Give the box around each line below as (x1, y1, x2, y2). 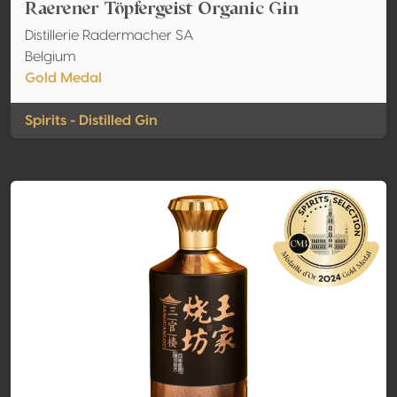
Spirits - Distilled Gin (25, 113, 158, 128)
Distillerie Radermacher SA (25, 28, 193, 43)
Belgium (25, 50, 75, 64)
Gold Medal (25, 71, 102, 85)
